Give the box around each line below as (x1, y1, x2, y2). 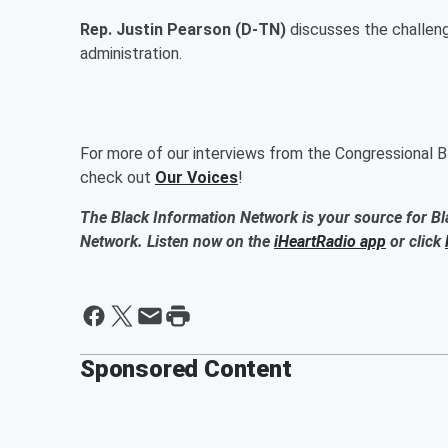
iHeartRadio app (274, 231, 386, 251)
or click (386, 231, 445, 251)
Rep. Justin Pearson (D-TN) (80, 19, 290, 39)
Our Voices (155, 167, 238, 187)
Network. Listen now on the (80, 231, 274, 251)
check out (80, 167, 155, 187)
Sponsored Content (80, 354, 292, 383)
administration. (80, 43, 182, 63)
